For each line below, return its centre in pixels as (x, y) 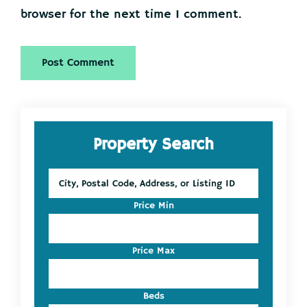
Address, (66, 218)
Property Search (153, 145)
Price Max (153, 251)
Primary (61, 122)
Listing (63, 247)
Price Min (153, 206)
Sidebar (63, 151)
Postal (62, 189)
